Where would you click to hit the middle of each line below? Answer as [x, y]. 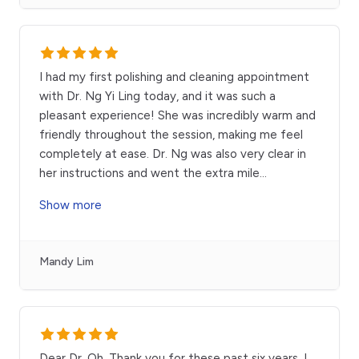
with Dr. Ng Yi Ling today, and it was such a [157, 97]
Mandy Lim [67, 262]
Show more [71, 206]
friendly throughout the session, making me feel [171, 135]
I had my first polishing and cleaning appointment [174, 77]
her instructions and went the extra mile [149, 173]
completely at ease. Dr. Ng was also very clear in [173, 154]
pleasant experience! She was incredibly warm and [177, 116]
